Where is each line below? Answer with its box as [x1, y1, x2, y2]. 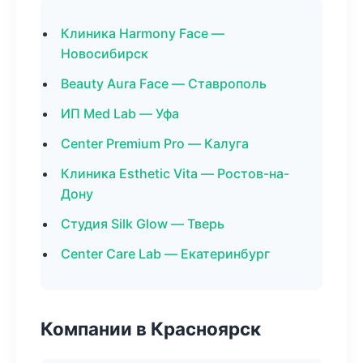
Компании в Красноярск [41, 318, 261, 340]
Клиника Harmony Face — [61, 25, 224, 41]
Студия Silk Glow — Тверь [61, 216, 224, 232]
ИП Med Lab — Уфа [61, 105, 179, 122]
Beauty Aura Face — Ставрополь [61, 75, 267, 92]
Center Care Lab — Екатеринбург [61, 246, 270, 262]
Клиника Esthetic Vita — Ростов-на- [61, 165, 289, 181]
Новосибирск [61, 45, 148, 62]
